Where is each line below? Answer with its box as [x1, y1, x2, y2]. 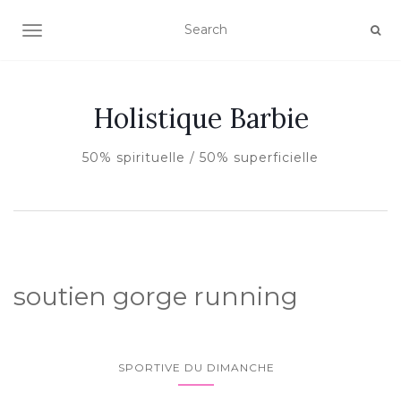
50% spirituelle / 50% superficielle [82, 149, 319, 166]
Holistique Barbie [92, 101, 309, 135]
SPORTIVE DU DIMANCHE [117, 361, 275, 374]
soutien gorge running [13, 281, 298, 311]
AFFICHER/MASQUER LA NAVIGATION [31, 24, 281, 40]
